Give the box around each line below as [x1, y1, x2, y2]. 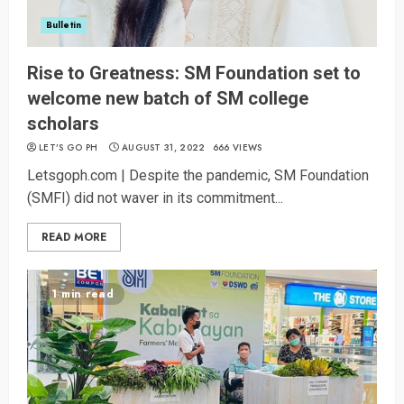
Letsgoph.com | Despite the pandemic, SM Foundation [27, 167, 369, 185]
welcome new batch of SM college [27, 87, 308, 110]
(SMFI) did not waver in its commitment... [27, 189, 283, 207]
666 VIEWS [212, 141, 262, 155]
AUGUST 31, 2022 [121, 141, 206, 155]
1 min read [51, 286, 114, 303]
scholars [27, 113, 99, 135]
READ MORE [41, 229, 106, 246]
